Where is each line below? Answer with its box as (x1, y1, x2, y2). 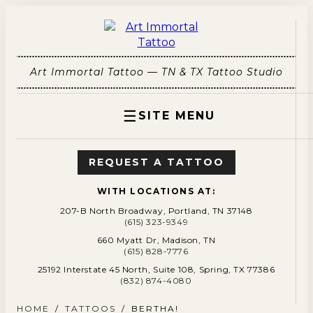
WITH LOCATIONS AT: (97, 186, 215, 196)
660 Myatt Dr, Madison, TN (96, 235, 216, 245)
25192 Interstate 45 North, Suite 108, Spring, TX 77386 (37, 264, 275, 275)
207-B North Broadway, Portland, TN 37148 (59, 205, 253, 216)
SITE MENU (138, 109, 215, 122)
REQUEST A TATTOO (88, 156, 224, 168)
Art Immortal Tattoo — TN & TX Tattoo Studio (29, 66, 283, 78)
